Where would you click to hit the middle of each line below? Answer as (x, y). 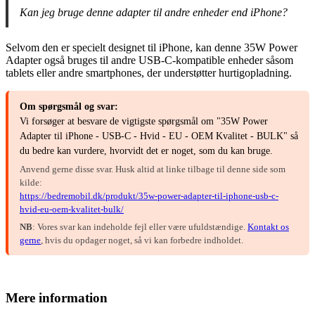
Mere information (57, 298)
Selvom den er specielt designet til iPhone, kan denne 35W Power (152, 48)
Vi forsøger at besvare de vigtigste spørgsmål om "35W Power (144, 122)
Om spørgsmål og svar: (69, 107)
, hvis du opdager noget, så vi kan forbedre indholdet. (142, 240)
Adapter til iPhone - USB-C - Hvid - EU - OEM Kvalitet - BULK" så (159, 136)
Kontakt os (268, 227)
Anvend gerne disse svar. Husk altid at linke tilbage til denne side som (153, 169)
